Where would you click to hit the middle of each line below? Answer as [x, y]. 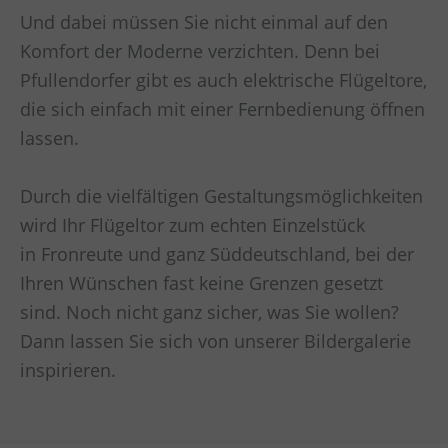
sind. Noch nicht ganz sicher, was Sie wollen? [209, 311]
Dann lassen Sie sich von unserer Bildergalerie [215, 340]
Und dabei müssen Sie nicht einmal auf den [204, 21]
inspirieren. [68, 369]
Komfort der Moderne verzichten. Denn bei [200, 50]
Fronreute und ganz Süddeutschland [193, 253]
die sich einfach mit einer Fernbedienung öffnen [222, 108]
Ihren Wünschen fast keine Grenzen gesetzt [201, 282]
